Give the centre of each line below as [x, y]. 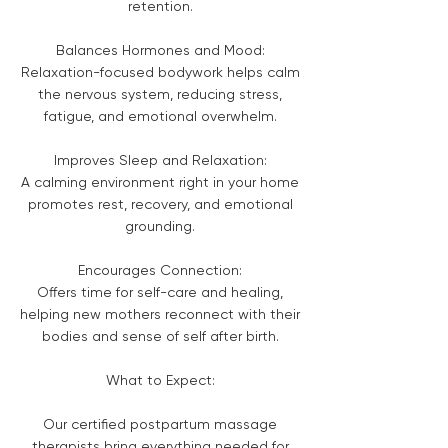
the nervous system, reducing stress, [160, 93]
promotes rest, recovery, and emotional [160, 203]
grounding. [160, 225]
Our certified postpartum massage [160, 423]
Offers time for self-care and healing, [160, 291]
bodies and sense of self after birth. [160, 335]
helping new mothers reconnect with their [160, 313]
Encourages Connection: [160, 269]
